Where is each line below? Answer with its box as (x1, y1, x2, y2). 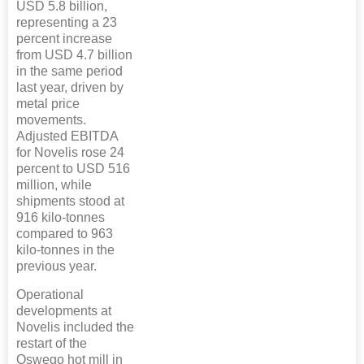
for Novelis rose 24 (16, 145, 124, 160)
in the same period (16, 64, 123, 79)
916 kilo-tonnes (16, 210, 105, 225)
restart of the (16, 336, 87, 351)
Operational (16, 288, 84, 302)
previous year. (16, 259, 97, 274)
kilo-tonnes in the (16, 243, 115, 258)
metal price (16, 97, 80, 111)
